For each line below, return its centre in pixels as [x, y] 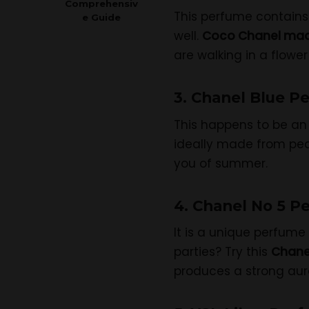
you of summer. [221, 163]
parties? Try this [222, 252]
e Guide [101, 17]
